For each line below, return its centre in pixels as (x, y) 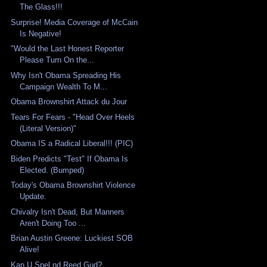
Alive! (30, 250)
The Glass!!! (41, 7)
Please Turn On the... (57, 60)
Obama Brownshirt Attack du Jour (69, 102)
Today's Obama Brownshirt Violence (73, 185)
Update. (33, 197)
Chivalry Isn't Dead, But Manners (68, 212)
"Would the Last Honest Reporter (68, 49)
